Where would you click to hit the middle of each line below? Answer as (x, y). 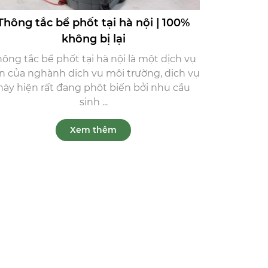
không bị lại (93, 39)
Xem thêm (93, 130)
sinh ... (93, 102)
